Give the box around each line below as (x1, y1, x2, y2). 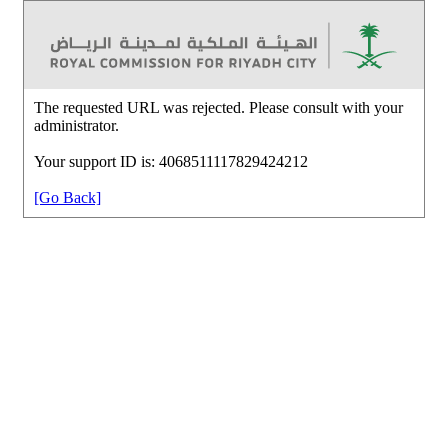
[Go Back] (34, 188, 101, 206)
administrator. (34, 116, 119, 134)
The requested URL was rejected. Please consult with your (34, 98, 403, 116)
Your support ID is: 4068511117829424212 (34, 152, 308, 170)
